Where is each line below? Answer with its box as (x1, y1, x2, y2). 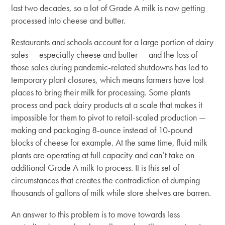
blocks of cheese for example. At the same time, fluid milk (11, 136, 208, 148)
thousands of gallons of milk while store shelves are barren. (11, 186, 211, 198)
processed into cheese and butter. (11, 14, 126, 26)
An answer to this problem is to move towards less (11, 208, 180, 220)
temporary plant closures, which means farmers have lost (11, 73, 204, 85)
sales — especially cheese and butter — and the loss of (11, 48, 198, 60)
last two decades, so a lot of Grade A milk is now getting (11, 2, 205, 14)
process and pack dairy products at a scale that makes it (11, 98, 203, 110)
